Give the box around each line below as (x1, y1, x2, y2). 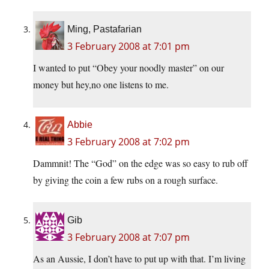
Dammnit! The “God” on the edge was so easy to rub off (33, 157, 248, 170)
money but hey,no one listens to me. (33, 78, 169, 91)
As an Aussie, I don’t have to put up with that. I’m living (33, 252, 246, 265)
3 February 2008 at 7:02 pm (67, 135, 190, 149)
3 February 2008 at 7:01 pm (67, 40, 190, 53)
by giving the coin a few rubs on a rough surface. (33, 174, 218, 187)
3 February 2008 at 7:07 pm (67, 231, 190, 244)
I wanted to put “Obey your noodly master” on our (33, 61, 224, 74)
